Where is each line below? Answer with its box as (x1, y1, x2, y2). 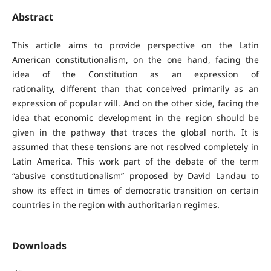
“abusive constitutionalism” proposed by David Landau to (11, 169, 260, 181)
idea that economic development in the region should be (11, 111, 260, 123)
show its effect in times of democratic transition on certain (11, 184, 260, 196)
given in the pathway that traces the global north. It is (11, 126, 260, 138)
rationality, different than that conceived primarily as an (11, 82, 260, 94)
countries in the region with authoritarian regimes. (11, 198, 220, 211)
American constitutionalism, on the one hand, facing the (11, 53, 260, 65)
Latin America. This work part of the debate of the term (11, 155, 260, 167)
